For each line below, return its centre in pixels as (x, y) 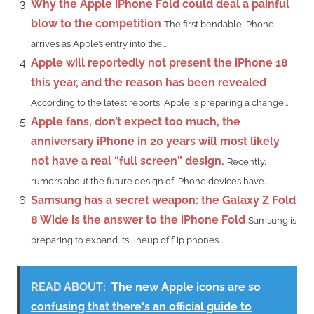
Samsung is (272, 221)
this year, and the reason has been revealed (149, 83)
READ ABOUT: (68, 287)
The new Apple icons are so (186, 287)
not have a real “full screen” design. (128, 161)
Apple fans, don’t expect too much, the (136, 122)
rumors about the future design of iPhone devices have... (150, 182)
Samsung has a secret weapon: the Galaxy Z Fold (163, 200)
